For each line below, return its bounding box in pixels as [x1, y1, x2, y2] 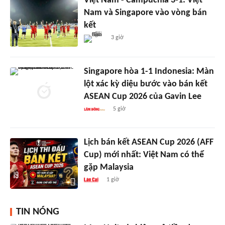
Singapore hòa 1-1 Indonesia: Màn [83, 66, 214, 76]
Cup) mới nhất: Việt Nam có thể [83, 150, 204, 160]
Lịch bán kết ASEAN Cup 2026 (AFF [83, 138, 213, 148]
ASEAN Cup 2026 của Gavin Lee [83, 91, 201, 101]
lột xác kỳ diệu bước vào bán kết [83, 79, 207, 89]
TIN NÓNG [16, 207, 59, 217]
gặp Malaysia [83, 163, 134, 173]
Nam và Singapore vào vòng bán [83, 8, 207, 18]
